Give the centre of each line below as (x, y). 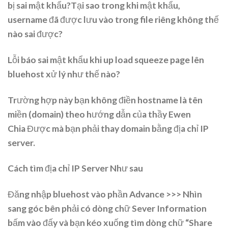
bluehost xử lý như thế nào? (64, 74)
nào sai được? (35, 34)
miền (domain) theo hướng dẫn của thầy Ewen (99, 114)
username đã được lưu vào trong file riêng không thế (113, 19)
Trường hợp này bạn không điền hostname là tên (105, 100)
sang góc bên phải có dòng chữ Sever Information (107, 209)
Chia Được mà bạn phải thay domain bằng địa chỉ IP (108, 128)
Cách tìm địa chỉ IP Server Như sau (75, 168)
